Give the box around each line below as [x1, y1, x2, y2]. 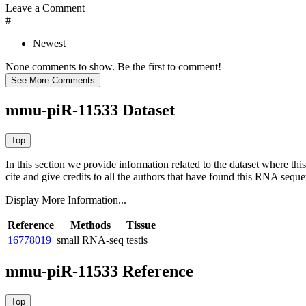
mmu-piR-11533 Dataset [5, 101, 175, 120]
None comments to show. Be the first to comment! [5, 61, 221, 73]
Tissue [126, 219, 156, 232]
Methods [70, 219, 111, 232]
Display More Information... [5, 194, 126, 206]
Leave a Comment [5, 2, 85, 14]
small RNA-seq [57, 234, 124, 247]
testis [126, 234, 148, 247]
